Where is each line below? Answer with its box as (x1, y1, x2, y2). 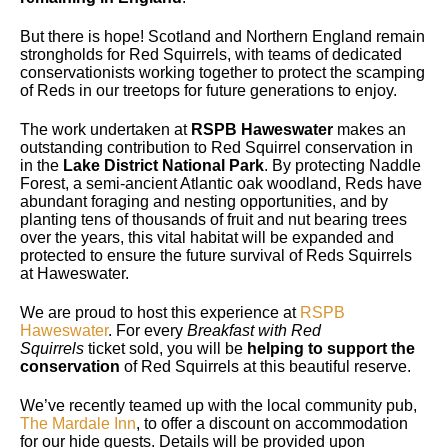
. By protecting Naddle (264, 156, 421, 174)
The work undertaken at (20, 120, 191, 138)
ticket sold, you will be (84, 339, 247, 357)
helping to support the (247, 339, 415, 357)
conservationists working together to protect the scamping (20, 63, 425, 81)
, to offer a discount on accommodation (136, 414, 408, 432)
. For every (108, 321, 183, 339)
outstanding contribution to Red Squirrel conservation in (20, 138, 413, 156)
